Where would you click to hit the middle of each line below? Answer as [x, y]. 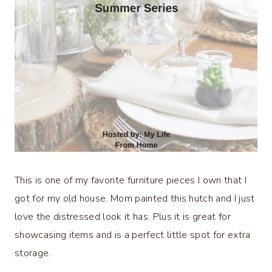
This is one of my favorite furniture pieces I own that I [131, 180]
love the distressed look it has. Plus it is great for [123, 216]
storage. [33, 253]
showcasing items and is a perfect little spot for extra [133, 235]
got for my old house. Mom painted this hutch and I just [135, 198]
